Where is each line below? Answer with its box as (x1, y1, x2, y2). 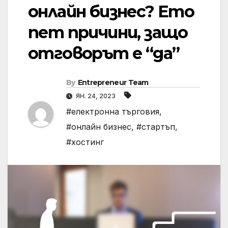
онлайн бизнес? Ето (28, 2, 194, 22)
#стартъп (136, 122, 175, 132)
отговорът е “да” (28, 43, 180, 64)
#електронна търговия (66, 106, 159, 117)
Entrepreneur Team (77, 78, 149, 88)
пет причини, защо (28, 22, 188, 43)
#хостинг (66, 137, 104, 148)
